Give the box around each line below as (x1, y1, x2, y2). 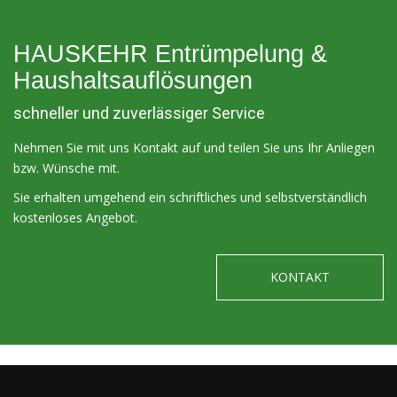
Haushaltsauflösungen (13, 67, 253, 94)
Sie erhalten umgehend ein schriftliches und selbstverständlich (13, 189, 367, 206)
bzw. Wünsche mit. (13, 160, 120, 176)
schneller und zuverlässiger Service (13, 104, 265, 122)
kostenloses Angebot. (13, 209, 137, 226)
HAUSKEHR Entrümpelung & (13, 41, 327, 67)
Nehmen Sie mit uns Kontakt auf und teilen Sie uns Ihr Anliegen (13, 139, 375, 156)
